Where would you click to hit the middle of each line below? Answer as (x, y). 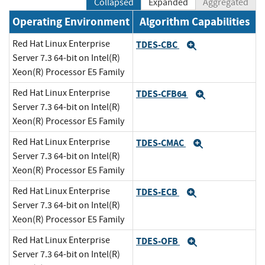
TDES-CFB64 (162, 93)
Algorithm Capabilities (194, 22)
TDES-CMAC (161, 143)
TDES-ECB (158, 192)
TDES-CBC (158, 44)
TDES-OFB (158, 241)
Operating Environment (71, 22)
